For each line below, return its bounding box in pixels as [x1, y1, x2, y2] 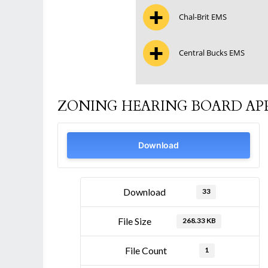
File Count [124, 245, 167, 256]
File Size [118, 215, 152, 227]
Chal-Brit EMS [179, 11, 227, 22]
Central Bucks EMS [179, 47, 245, 58]
